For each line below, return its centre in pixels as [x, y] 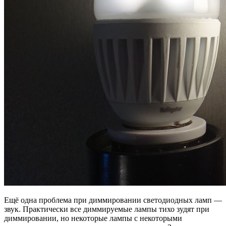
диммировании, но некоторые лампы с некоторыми [93, 218]
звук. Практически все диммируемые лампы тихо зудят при [107, 209]
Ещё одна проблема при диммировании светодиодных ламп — [113, 200]
